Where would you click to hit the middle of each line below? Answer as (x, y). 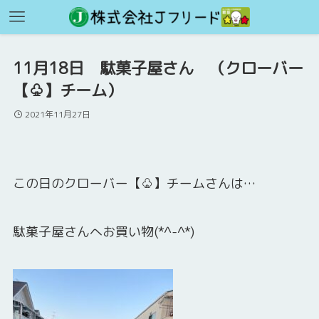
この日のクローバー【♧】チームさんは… (134, 183)
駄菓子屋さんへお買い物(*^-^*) (103, 231)
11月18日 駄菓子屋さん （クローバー (158, 68)
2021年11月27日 (57, 115)
